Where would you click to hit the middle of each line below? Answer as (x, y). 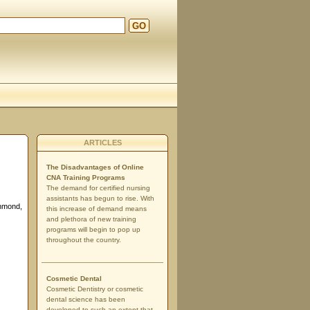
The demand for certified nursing (98, 188)
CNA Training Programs (86, 177)
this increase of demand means (97, 209)
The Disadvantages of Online (95, 167)
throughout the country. (84, 240)
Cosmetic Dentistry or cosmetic (95, 289)
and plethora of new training (91, 219)
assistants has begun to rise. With (100, 198)
